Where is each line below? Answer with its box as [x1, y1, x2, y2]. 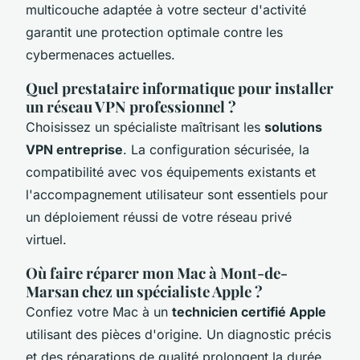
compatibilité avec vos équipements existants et [26, 163, 316, 180]
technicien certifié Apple [172, 303, 326, 320]
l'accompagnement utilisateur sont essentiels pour [26, 186, 328, 202]
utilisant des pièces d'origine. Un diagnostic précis [26, 325, 331, 342]
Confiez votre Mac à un [26, 303, 172, 320]
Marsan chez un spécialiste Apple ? [26, 280, 263, 301]
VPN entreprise [26, 141, 123, 157]
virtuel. [26, 231, 67, 247]
